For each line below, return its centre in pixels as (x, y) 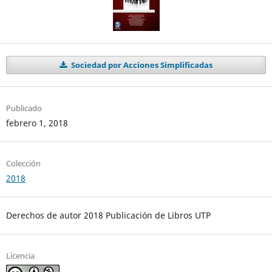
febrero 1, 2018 (37, 123)
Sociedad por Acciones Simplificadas (141, 65)
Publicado (24, 108)
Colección (23, 163)
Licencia (20, 256)
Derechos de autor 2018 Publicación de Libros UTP (108, 215)
